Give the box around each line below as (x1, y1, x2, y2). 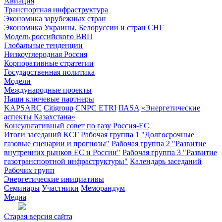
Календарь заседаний (130, 157, 202, 166)
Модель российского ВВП (4, 32, 93, 41)
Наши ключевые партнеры (4, 95, 94, 103)
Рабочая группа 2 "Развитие (111, 139, 206, 148)
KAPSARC (4, 104, 42, 112)
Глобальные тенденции (4, 41, 83, 50)
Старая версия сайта (4, 212, 72, 221)
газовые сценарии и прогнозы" (4, 139, 110, 148)
